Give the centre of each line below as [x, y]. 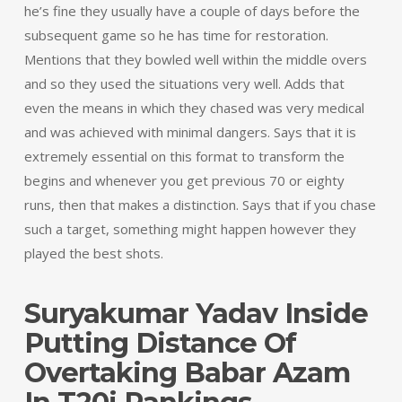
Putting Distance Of [160, 343]
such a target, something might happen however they [190, 229]
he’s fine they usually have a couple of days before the [192, 11]
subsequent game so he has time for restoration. [176, 35]
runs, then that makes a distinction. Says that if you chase [200, 205]
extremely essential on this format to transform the [184, 156]
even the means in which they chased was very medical [194, 108]
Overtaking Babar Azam [187, 373]
